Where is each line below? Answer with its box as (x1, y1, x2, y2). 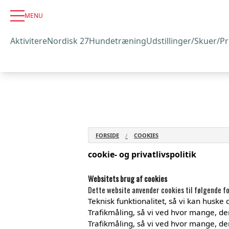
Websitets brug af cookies (88, 173, 167, 184)
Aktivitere (10, 35, 47, 47)
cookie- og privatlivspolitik (88, 149, 196, 160)
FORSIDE (96, 131, 119, 139)
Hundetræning (89, 35, 146, 47)
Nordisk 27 (47, 35, 89, 47)
